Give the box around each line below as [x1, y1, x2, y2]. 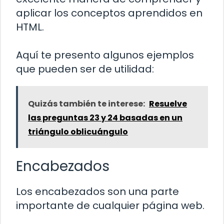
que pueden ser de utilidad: [16, 62, 154, 76]
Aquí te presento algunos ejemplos [16, 48, 194, 62]
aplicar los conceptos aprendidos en [16, 6, 202, 20]
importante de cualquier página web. [16, 198, 204, 213]
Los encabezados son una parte [16, 184, 179, 199]
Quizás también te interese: [28, 98, 145, 110]
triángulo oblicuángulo [28, 126, 128, 138]
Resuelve [149, 98, 187, 110]
